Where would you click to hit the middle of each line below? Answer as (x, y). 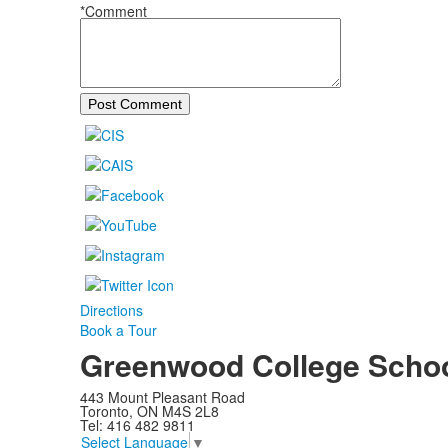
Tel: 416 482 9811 (137, 425)
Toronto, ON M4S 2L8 (149, 411)
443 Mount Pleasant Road (162, 397)
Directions (111, 310)
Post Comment (134, 104)
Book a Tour (118, 330)
